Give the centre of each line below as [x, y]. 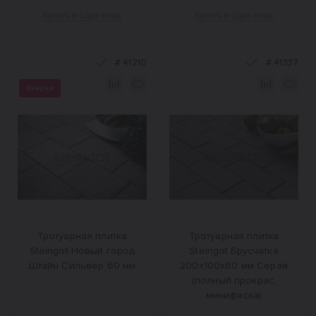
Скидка [40, 88]
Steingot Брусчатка [234, 251]
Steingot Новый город [82, 251]
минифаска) [234, 295]
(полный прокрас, [234, 280]
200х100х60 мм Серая [234, 266]
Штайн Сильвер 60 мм [82, 266]
